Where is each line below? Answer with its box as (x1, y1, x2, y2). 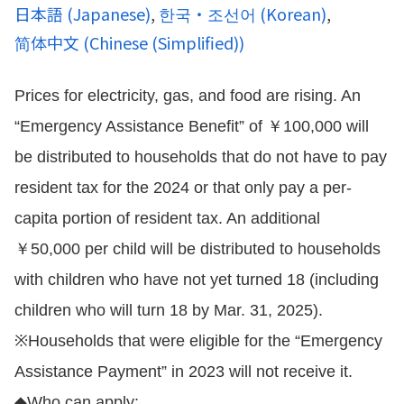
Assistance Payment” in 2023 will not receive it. (14, 362, 353, 381)
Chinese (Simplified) (89, 30, 239, 54)
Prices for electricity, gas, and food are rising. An (14, 86, 361, 105)
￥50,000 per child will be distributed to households (14, 239, 381, 258)
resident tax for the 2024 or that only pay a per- (14, 178, 352, 197)
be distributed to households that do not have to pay (14, 147, 387, 166)
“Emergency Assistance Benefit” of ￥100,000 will (14, 116, 369, 135)
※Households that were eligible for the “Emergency (14, 331, 382, 350)
